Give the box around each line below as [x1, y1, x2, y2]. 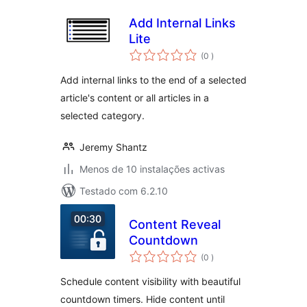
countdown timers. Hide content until [60, 293, 225, 305]
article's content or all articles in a [60, 92, 209, 103]
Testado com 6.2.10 [79, 185, 168, 197]
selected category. [60, 110, 145, 121]
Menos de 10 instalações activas [79, 163, 225, 175]
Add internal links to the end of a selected [60, 74, 247, 86]
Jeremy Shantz [79, 141, 147, 153]
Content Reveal [129, 217, 221, 232]
